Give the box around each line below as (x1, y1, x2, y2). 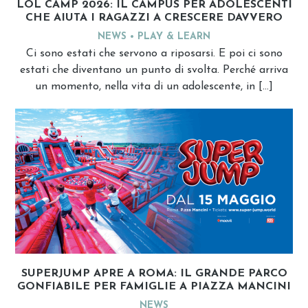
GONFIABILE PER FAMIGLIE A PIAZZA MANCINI (17, 280, 291, 292)
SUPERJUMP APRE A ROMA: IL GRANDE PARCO (21, 267, 287, 279)
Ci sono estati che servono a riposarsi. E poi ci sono (25, 48, 283, 60)
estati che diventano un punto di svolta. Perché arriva (20, 65, 288, 76)
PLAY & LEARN (137, 32, 210, 43)
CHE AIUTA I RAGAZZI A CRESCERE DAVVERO (25, 12, 283, 24)
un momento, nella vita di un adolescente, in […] (35, 81, 273, 93)
